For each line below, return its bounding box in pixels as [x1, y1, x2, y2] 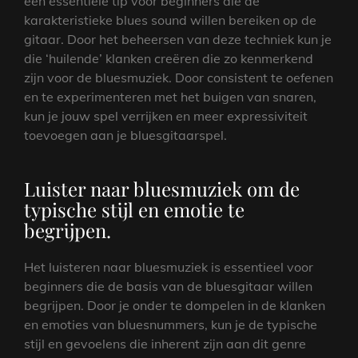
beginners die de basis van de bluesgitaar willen [24, 277, 312, 294]
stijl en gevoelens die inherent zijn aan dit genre [24, 335, 306, 352]
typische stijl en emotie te [24, 196, 245, 222]
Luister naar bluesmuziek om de [24, 175, 300, 201]
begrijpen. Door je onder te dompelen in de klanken [24, 296, 325, 313]
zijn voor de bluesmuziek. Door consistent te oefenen [24, 69, 333, 86]
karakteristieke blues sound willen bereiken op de [24, 11, 316, 28]
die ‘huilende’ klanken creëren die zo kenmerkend [24, 50, 313, 66]
